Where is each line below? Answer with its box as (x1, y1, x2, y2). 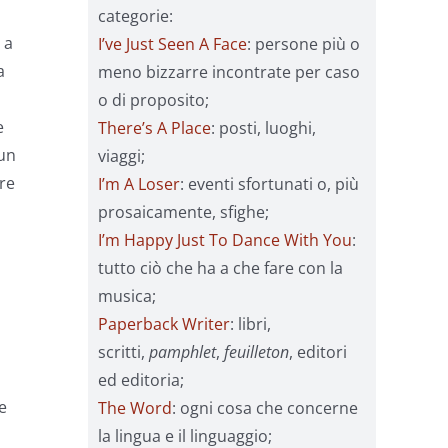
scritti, (98, 340, 149, 363)
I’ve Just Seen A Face (98, 32, 247, 55)
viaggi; (98, 144, 145, 167)
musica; (98, 284, 156, 307)
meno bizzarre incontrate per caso (98, 60, 360, 83)
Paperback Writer (98, 312, 230, 335)
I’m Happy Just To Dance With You (98, 228, 352, 251)
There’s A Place (98, 116, 211, 139)
